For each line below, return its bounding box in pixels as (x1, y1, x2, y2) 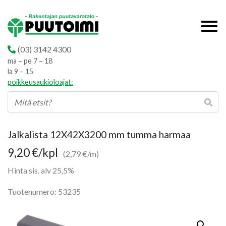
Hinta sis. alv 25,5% (8, 165, 74, 175)
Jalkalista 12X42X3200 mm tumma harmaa (8, 129, 191, 140)
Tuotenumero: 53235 (8, 187, 81, 196)
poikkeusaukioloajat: (8, 78, 73, 86)
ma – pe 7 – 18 (8, 56, 52, 65)
